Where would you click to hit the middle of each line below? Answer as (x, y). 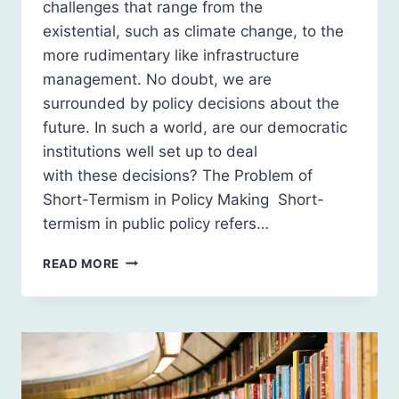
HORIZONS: (156, 277)
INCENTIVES (158, 334)
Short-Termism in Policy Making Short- (183, 199)
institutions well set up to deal (150, 151)
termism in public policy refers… (156, 223)
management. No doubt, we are (157, 79)
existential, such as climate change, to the (193, 31)
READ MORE (81, 263)
